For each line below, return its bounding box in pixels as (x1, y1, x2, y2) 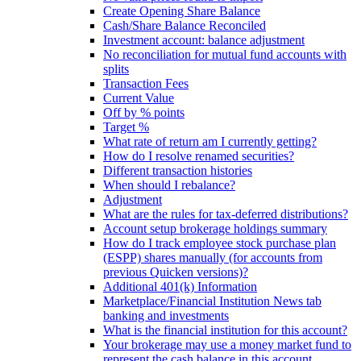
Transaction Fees (103, 77, 189, 90)
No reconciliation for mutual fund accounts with (103, 48, 346, 61)
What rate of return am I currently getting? (103, 135, 317, 148)
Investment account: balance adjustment (103, 33, 305, 47)
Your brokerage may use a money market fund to (103, 338, 351, 351)
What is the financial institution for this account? (103, 323, 347, 337)
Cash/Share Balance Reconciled (103, 19, 266, 32)
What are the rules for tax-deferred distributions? (103, 207, 348, 221)
